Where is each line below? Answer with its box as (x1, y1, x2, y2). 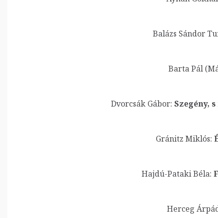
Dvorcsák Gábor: (110, 98, 172, 109)
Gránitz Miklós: (155, 133, 212, 144)
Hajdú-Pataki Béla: (142, 168, 212, 179)
